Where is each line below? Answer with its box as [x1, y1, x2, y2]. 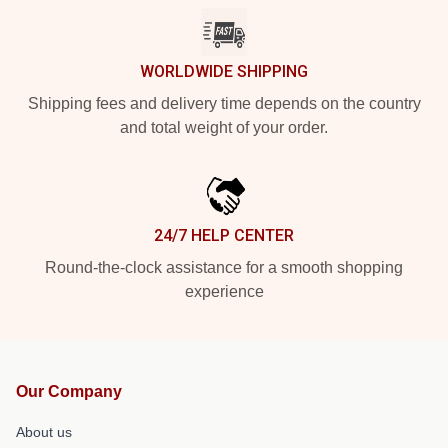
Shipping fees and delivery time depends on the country [27, 94, 421, 112]
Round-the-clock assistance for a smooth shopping [45, 258, 403, 276]
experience [184, 282, 264, 300]
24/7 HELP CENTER [154, 225, 294, 245]
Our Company [16, 382, 122, 400]
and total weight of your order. [120, 118, 328, 136]
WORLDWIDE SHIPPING [140, 61, 308, 81]
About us [16, 423, 72, 440]
